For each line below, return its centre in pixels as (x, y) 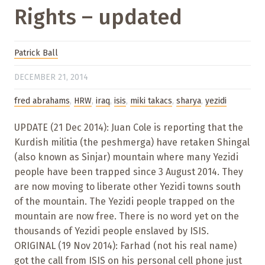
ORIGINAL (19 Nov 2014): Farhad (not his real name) (125, 245)
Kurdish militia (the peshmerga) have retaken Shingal (132, 142)
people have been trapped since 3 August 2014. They (129, 172)
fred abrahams (42, 101)
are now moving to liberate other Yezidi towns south (127, 186)
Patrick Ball (36, 53)
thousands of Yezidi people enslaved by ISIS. (112, 231)
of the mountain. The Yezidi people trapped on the (125, 201)
